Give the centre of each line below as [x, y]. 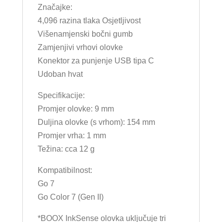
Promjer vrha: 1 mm [72, 135]
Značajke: [55, 7]
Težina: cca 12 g [66, 149]
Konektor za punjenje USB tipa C [96, 60]
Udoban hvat [60, 74]
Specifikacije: [61, 95]
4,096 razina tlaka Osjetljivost [89, 20]
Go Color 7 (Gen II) [70, 197]
